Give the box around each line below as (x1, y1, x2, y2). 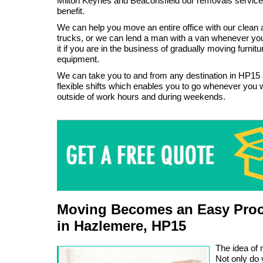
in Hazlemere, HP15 (57, 217, 186, 234)
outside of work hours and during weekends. (57, 92, 225, 102)
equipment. (57, 54, 99, 64)
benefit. (57, 6, 85, 16)
